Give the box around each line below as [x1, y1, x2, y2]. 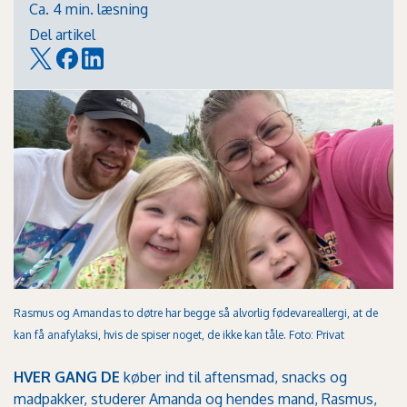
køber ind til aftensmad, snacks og [120, 368, 347, 387]
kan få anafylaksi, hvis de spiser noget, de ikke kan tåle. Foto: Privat [14, 327, 344, 342]
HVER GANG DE [14, 368, 120, 387]
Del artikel [28, 25, 95, 45]
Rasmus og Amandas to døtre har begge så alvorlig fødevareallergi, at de [14, 305, 378, 320]
